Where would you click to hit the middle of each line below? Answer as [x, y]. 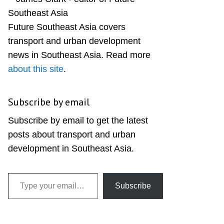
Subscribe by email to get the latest [78, 120]
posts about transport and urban [72, 134]
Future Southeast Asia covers [67, 27]
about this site [36, 69]
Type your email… [23, 172]
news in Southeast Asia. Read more [79, 55]
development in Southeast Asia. [71, 148]
